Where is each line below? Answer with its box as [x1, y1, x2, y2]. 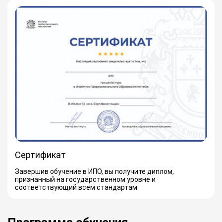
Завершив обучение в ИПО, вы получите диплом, [15, 167, 174, 175]
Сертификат [15, 149, 66, 160]
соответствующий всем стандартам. [15, 183, 139, 191]
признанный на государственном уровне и [15, 175, 156, 183]
